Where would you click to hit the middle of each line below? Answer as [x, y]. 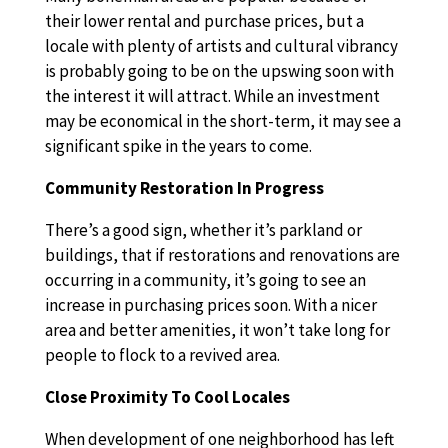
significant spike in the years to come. [178, 146]
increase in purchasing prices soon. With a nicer [210, 305]
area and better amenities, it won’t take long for [217, 330]
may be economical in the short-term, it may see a [222, 121]
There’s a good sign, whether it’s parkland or [203, 230]
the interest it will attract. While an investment [212, 96]
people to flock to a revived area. [162, 355]
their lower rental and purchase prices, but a [204, 21]
